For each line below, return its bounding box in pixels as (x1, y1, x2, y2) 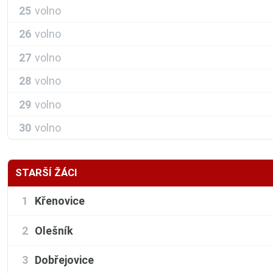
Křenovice (35, 194, 85, 208)
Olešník (35, 224, 73, 237)
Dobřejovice (35, 253, 94, 267)
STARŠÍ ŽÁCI (15, 166, 77, 179)
